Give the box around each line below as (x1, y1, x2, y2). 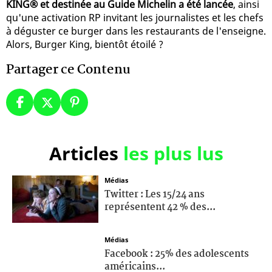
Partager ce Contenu (6, 59, 131, 80)
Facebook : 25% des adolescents (104, 246, 249, 262)
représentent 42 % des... (104, 199, 216, 215)
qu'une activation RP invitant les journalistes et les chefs (6, 10, 263, 24)
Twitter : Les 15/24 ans (104, 186, 205, 202)
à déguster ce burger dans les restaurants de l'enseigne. (6, 24, 266, 38)
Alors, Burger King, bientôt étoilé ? (6, 37, 163, 51)
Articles (49, 140, 123, 166)
